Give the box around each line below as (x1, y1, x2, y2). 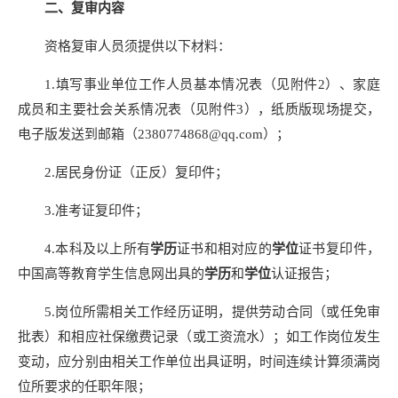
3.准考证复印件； (44, 203, 148, 218)
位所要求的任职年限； (18, 378, 151, 394)
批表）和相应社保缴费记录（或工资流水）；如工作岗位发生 (18, 329, 380, 344)
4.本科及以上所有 (44, 241, 150, 256)
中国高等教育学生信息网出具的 (18, 266, 204, 281)
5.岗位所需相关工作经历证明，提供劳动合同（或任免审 (44, 304, 380, 319)
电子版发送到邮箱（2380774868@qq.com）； (18, 126, 290, 141)
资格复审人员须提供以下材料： (44, 38, 231, 53)
